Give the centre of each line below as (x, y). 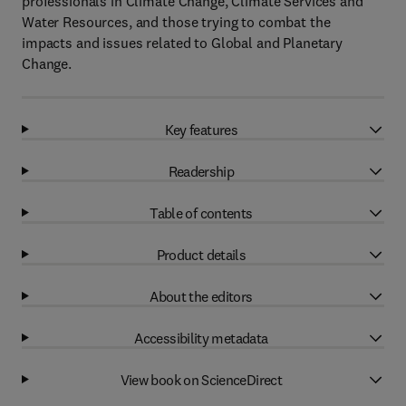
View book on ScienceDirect (201, 379)
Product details (201, 254)
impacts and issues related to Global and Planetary (182, 43)
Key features (201, 129)
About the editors (201, 296)
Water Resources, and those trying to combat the (176, 22)
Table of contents (201, 213)
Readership (201, 171)
